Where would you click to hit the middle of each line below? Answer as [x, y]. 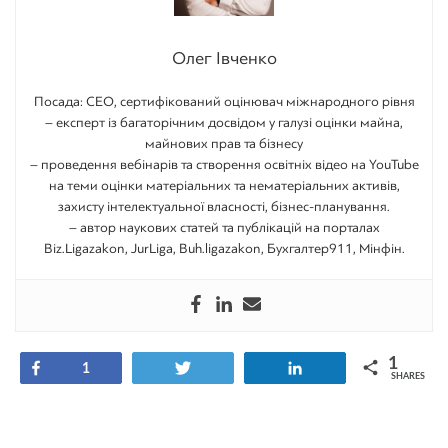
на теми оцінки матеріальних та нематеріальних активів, [224, 185]
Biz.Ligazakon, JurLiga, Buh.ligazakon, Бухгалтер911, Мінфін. [224, 248]
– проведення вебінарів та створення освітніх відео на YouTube [224, 164]
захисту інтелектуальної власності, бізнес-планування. [224, 206]
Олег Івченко [224, 57]
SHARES [408, 376]
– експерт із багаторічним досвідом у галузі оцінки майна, [224, 122]
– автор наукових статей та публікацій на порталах [224, 227]
